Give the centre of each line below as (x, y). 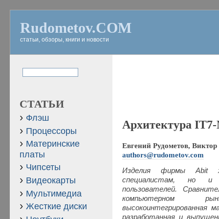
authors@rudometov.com (163, 155)
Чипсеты (43, 167)
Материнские (53, 144)
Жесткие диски (56, 207)
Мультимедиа (54, 193)
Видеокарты (51, 180)
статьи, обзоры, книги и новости (65, 40)
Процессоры (51, 131)
